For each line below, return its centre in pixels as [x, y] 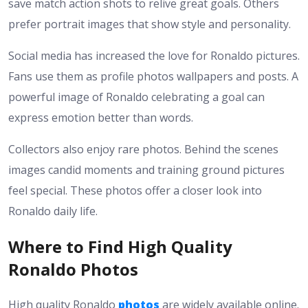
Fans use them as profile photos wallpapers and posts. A [153, 76]
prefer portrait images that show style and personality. [150, 24]
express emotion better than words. [101, 117]
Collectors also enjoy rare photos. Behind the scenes [143, 149]
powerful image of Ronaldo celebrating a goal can [136, 97]
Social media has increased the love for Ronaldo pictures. [154, 55]
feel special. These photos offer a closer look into [135, 190]
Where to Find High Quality [120, 246]
